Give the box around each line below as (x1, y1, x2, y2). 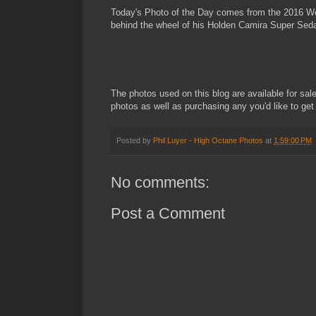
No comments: (111, 174, 209, 192)
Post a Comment (111, 205, 225, 223)
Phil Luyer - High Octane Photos (153, 135, 263, 145)
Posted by (116, 135, 153, 145)
